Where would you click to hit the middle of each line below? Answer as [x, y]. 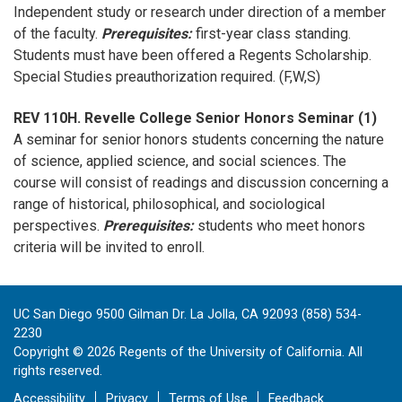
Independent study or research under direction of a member [200, 12]
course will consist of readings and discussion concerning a [201, 183]
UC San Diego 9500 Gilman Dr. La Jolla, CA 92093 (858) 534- [188, 314]
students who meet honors [280, 226]
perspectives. [58, 226]
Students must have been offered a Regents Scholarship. [192, 55]
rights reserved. [58, 371]
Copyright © [50, 352]
